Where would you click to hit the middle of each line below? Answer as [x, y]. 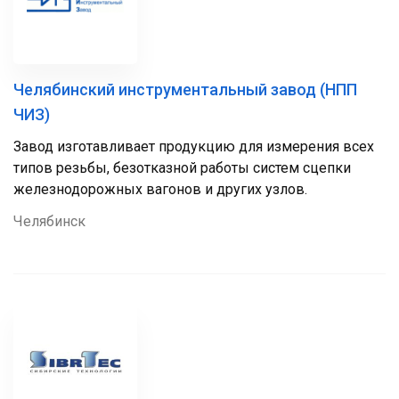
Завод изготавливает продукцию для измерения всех [194, 147]
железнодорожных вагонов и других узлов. [160, 189]
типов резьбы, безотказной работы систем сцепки [182, 168]
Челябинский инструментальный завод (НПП [185, 90]
